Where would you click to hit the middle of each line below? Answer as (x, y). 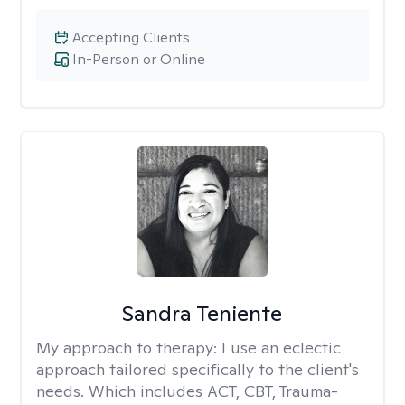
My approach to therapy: (129, 348)
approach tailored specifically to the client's (198, 369)
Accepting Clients (131, 38)
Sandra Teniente (202, 313)
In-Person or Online (139, 59)
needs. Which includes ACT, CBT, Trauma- (187, 391)
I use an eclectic (281, 348)
